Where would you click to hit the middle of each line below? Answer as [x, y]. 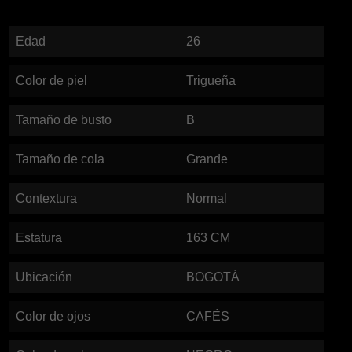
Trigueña [211, 81]
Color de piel [51, 81]
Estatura [39, 238]
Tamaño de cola [60, 159]
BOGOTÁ [213, 277]
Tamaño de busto [64, 120]
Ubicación [44, 277]
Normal [207, 198]
